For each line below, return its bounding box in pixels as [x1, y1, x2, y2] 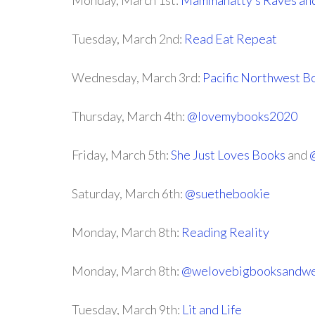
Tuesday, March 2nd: [72, 31, 184, 46]
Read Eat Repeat [184, 31, 277, 46]
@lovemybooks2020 [187, 108, 297, 124]
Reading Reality [181, 224, 269, 240]
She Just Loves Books [171, 147, 285, 162]
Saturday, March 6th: [72, 186, 185, 201]
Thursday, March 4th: [72, 108, 187, 124]
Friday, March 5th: [72, 147, 171, 162]
